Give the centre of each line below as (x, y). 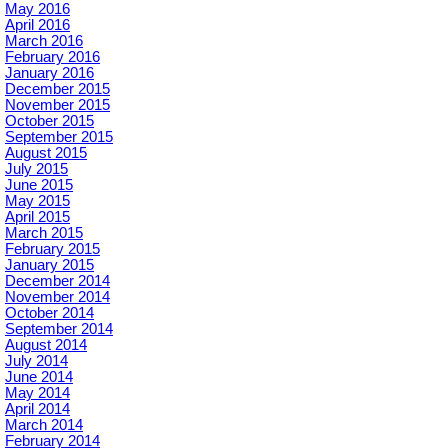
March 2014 (44, 424)
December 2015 (57, 88)
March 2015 (44, 232)
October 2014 (49, 312)
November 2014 (57, 296)
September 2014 (59, 328)
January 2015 (49, 264)
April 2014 (37, 408)
